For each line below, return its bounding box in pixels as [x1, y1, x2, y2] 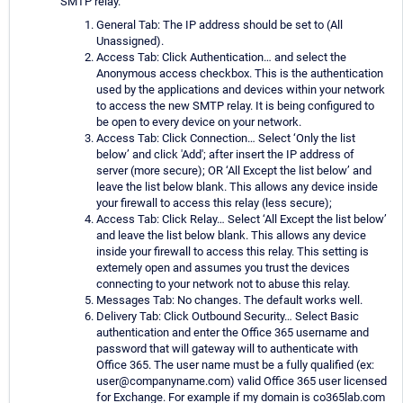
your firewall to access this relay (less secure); [96, 196, 332, 210]
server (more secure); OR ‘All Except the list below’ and [96, 164, 372, 178]
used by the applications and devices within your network [96, 83, 385, 97]
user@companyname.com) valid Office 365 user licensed [96, 374, 387, 389]
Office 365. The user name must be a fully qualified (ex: [96, 358, 374, 372]
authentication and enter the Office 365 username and [96, 326, 369, 340]
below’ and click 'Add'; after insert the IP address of [96, 148, 354, 162]
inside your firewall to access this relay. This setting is [96, 245, 369, 259]
